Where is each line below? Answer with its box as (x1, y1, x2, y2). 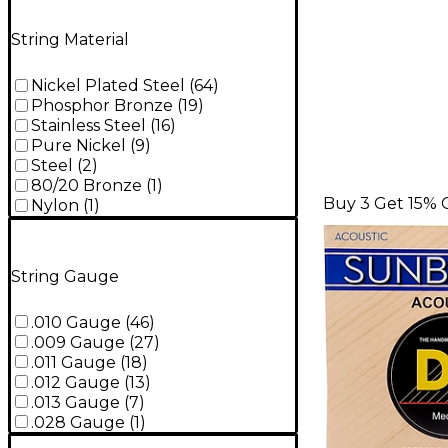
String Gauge (11, 266, 119, 286)
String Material (11, 30, 129, 50)
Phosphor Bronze (31, 96, 173, 116)
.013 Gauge (31, 392, 120, 412)
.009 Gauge (31, 332, 125, 352)
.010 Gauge (31, 312, 121, 332)
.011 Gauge (31, 352, 116, 372)
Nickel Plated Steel (31, 76, 185, 96)
